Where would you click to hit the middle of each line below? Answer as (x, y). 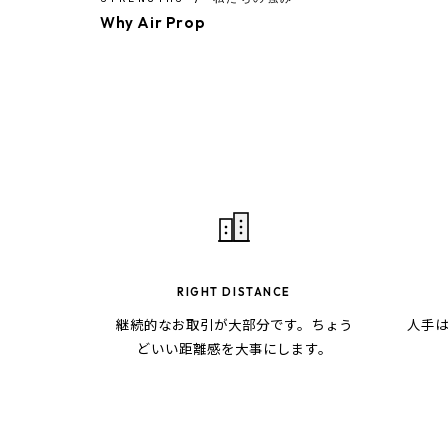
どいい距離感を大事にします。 (234, 348)
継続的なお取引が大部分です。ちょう (234, 324)
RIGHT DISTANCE (234, 292)
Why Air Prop (153, 23)
